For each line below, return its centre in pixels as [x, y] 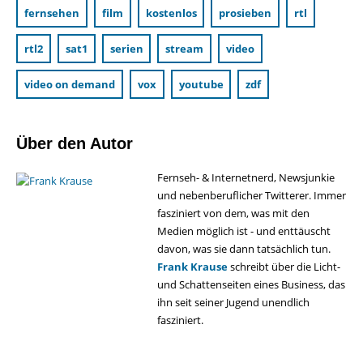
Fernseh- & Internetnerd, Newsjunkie [246, 178]
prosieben [246, 13]
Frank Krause [192, 267]
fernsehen [51, 13]
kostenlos [171, 13]
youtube [201, 84]
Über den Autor [75, 143]
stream [185, 49]
